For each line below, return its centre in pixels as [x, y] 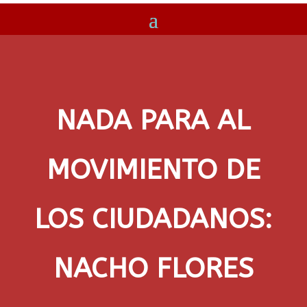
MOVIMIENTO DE [153, 170]
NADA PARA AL [153, 120]
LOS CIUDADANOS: [153, 219]
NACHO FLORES [153, 268]
